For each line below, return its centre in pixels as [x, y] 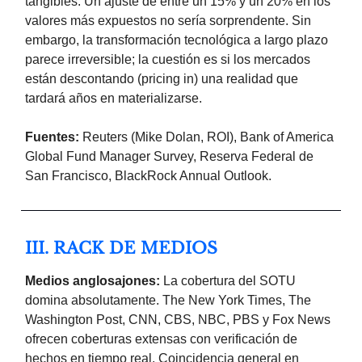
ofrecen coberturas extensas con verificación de [161, 339]
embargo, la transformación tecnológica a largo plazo [177, 40]
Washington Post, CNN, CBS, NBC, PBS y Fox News [178, 320]
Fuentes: [52, 137]
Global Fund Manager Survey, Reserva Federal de [169, 157]
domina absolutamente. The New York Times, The [168, 301]
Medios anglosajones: [93, 281]
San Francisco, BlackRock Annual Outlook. [148, 176]
